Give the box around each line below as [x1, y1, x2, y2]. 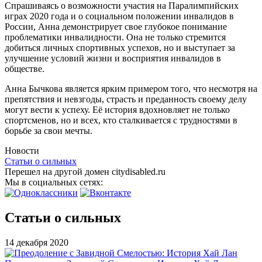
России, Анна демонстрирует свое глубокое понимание [5, 22, 227, 32]
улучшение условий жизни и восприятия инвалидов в [5, 53, 221, 64]
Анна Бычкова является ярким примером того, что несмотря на [5, 84, 257, 94]
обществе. [5, 64, 44, 74]
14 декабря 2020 [5, 237, 68, 247]
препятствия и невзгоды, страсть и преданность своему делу [5, 94, 247, 105]
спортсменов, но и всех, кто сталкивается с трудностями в [5, 115, 237, 126]
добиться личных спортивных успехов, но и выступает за [5, 43, 235, 53]
